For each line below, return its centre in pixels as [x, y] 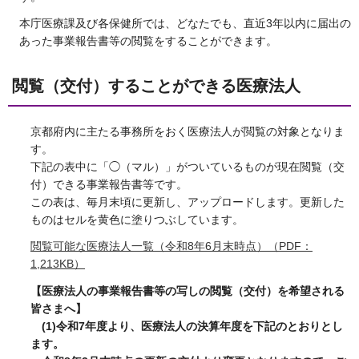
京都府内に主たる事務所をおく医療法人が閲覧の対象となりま [188, 132]
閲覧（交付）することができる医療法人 [156, 86]
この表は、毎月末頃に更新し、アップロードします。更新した [188, 202]
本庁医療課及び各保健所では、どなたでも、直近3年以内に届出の [185, 24]
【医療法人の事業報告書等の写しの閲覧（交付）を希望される [188, 290]
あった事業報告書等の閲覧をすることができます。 [148, 41]
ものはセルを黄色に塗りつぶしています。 [137, 220]
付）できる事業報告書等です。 [109, 185]
